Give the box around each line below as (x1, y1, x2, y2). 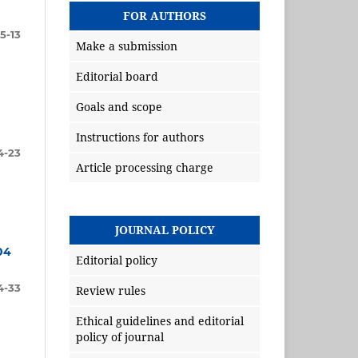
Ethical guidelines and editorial (76, 313, 244, 329)
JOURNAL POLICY (114, 222, 215, 238)
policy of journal (76, 329, 164, 345)
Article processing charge (76, 160, 213, 176)
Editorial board (76, 69, 158, 85)
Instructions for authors (76, 129, 204, 145)
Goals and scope (76, 99, 162, 115)
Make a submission (76, 38, 177, 54)
